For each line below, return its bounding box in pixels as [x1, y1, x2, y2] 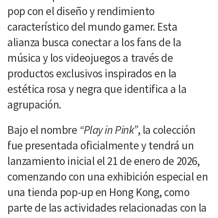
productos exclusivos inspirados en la [7, 66, 177, 80]
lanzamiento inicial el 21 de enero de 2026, [7, 153, 200, 168]
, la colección [137, 122, 196, 137]
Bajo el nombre [7, 122, 80, 137]
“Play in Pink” [79, 122, 138, 137]
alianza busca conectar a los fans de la [7, 35, 182, 49]
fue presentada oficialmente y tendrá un [7, 138, 194, 152]
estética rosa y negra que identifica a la [7, 81, 187, 96]
